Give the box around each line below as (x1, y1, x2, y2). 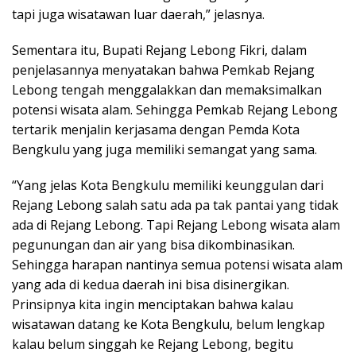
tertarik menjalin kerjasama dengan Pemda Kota (12, 121, 300, 139)
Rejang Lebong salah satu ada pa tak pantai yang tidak (12, 196, 339, 215)
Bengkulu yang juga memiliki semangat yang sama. (12, 141, 317, 159)
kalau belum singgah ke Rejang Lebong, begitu (12, 335, 293, 354)
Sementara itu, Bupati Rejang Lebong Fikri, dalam (12, 41, 307, 60)
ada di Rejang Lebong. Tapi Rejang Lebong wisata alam (12, 216, 340, 234)
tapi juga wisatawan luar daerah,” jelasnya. (12, 6, 265, 24)
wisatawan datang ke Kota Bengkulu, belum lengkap (12, 315, 325, 334)
